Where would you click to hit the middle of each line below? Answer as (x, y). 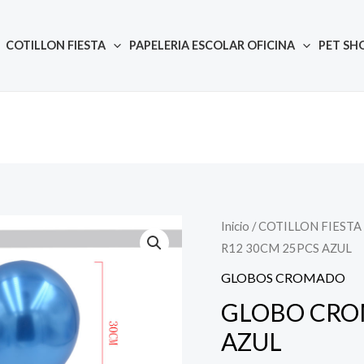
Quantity (307, 226)
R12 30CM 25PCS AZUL (286, 247)
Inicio (235, 225)
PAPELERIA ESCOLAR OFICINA (212, 45)
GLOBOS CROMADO (283, 277)
